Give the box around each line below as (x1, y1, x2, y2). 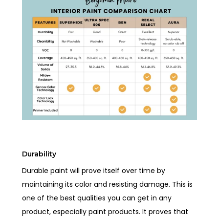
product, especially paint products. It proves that (22, 206, 189, 217)
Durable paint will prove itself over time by (22, 165, 166, 175)
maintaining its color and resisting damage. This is (22, 179, 193, 189)
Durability (22, 149, 57, 158)
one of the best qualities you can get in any (22, 193, 172, 203)
